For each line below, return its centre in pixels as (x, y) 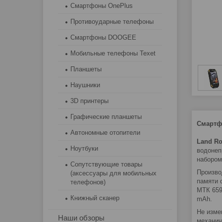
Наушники (85, 85)
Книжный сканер (95, 198)
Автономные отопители (105, 133)
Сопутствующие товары (106, 165)
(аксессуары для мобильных (113, 173)
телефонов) (88, 182)
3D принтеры (89, 101)
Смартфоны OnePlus (102, 6)
